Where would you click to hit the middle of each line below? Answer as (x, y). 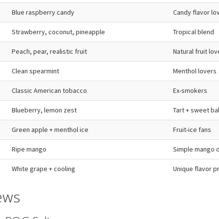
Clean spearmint (35, 71)
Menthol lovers (195, 71)
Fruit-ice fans (192, 129)
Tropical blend (194, 32)
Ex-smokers (190, 90)
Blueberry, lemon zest (44, 110)
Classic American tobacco (49, 90)
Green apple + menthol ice (50, 129)
